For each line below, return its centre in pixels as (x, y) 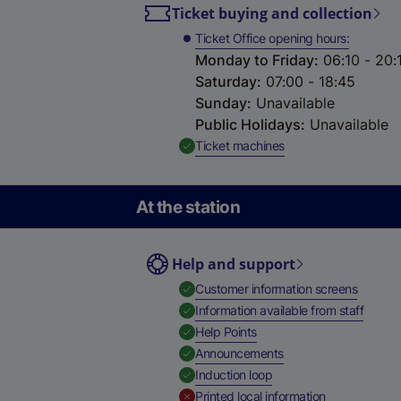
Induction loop (234, 375)
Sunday (221, 103)
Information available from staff (279, 310)
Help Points (226, 332)
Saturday (226, 81)
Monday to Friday (255, 60)
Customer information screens (276, 289)
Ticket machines (240, 145)
